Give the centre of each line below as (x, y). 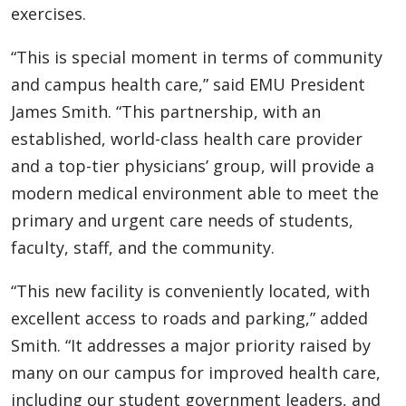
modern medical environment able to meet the (195, 193)
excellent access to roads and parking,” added (189, 318)
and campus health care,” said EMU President (188, 84)
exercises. (48, 13)
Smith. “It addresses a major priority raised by (191, 345)
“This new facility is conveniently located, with (190, 290)
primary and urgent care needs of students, (182, 220)
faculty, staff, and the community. (143, 247)
